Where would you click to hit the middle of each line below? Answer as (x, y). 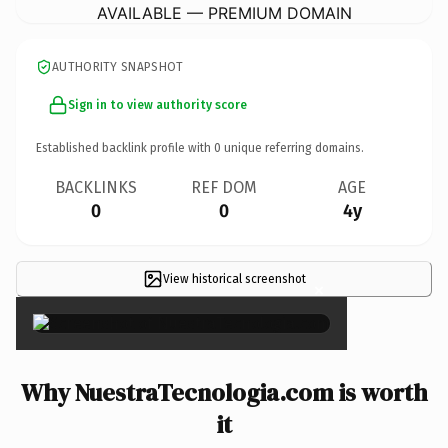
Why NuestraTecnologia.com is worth (224, 392)
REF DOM (224, 187)
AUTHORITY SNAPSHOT (118, 66)
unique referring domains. (292, 147)
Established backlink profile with (125, 147)
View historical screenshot (234, 278)
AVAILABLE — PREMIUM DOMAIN (224, 12)
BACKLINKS (96, 187)
